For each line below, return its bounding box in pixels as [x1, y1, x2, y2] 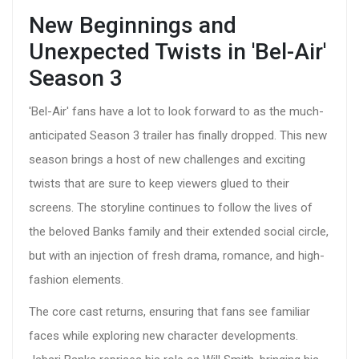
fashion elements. [29, 272, 123, 288]
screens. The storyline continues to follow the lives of [29, 200, 313, 216]
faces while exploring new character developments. [29, 329, 298, 344]
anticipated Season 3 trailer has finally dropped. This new [29, 128, 327, 143]
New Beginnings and [29, 12, 236, 39]
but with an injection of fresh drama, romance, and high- [29, 248, 325, 264]
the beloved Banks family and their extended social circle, [29, 224, 329, 240]
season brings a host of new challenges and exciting [29, 152, 305, 167]
